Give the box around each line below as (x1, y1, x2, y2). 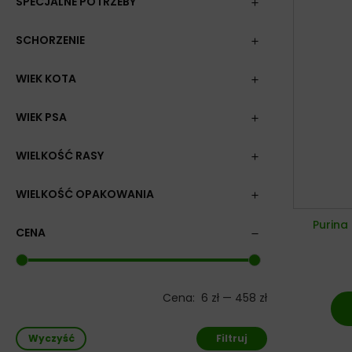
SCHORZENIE (16, 32, 85, 48)
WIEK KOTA (16, 71, 76, 86)
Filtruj (216, 332, 247, 345)
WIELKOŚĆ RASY (16, 148, 104, 163)
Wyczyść (27, 332, 75, 345)
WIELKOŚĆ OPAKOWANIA (16, 186, 154, 202)
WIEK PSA (16, 109, 67, 125)
